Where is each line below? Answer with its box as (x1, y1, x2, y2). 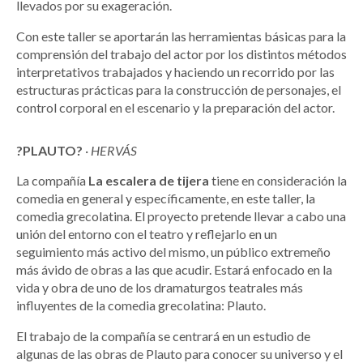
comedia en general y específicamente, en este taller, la (16, 190, 315, 207)
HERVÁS (91, 143, 137, 159)
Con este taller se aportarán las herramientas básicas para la (16, 28, 346, 45)
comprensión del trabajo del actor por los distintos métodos (16, 46, 347, 62)
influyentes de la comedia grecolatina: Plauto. (16, 297, 266, 314)
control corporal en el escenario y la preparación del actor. (16, 100, 335, 116)
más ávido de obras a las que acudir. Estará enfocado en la (16, 262, 332, 278)
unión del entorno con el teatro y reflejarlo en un (16, 226, 277, 242)
